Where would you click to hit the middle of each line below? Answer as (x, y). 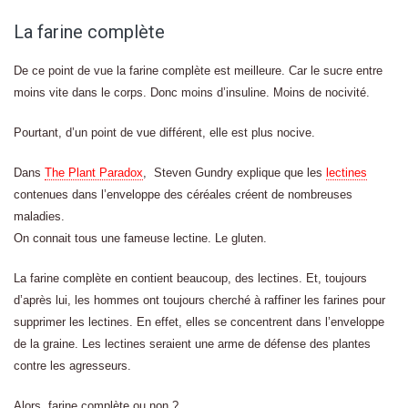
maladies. (39, 216)
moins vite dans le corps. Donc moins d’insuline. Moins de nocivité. (192, 92)
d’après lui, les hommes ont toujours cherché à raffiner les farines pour (199, 300)
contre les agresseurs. (72, 366)
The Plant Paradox (94, 173)
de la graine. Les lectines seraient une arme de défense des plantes (192, 344)
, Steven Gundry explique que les (235, 173)
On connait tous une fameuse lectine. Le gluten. (140, 238)
